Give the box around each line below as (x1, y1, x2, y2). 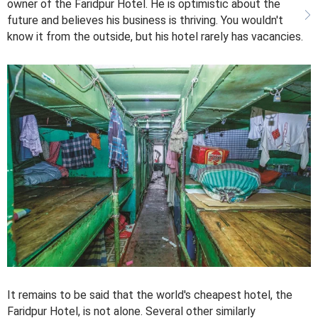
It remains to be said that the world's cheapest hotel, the (7, 287, 292, 302)
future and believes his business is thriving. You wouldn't (7, 13, 283, 27)
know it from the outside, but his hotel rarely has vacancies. (7, 29, 303, 43)
